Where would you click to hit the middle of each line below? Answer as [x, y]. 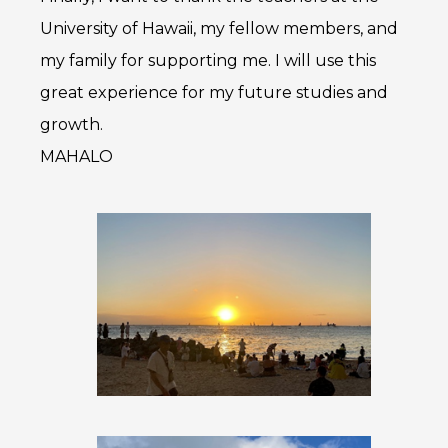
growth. [71, 125]
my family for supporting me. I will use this [208, 61]
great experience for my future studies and [214, 93]
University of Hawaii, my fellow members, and [219, 29]
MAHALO [76, 157]
